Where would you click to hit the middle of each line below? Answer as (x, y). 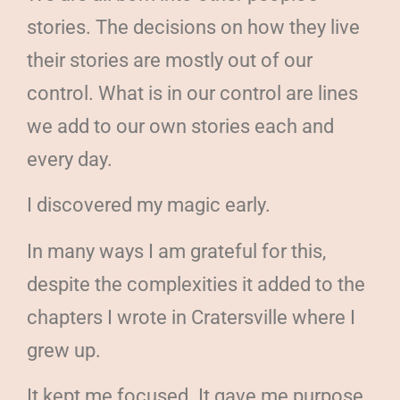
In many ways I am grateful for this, (176, 251)
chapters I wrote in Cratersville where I (191, 317)
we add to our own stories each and (180, 127)
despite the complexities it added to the (196, 284)
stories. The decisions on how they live (193, 28)
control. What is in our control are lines (192, 94)
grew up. (64, 350)
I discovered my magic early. (149, 205)
